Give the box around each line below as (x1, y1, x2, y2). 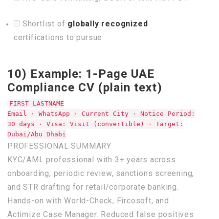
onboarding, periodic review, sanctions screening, (7, 169, 195, 178)
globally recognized (67, 19, 148, 28)
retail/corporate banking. (84, 182, 179, 192)
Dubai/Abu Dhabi (7, 131, 66, 138)
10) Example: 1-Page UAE (7, 67, 155, 81)
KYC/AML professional (7, 155, 97, 164)
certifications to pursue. (14, 33, 105, 42)
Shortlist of (20, 19, 68, 28)
